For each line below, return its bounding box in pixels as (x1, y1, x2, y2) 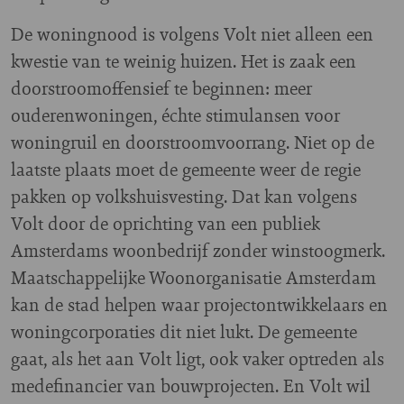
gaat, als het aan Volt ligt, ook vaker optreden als (11, 344, 384, 372)
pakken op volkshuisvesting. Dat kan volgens (11, 182, 357, 209)
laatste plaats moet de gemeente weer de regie (11, 155, 361, 182)
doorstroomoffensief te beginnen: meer (11, 74, 312, 101)
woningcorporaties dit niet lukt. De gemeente (11, 317, 357, 344)
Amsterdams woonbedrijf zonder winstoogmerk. (11, 236, 385, 263)
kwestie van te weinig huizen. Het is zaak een (11, 47, 356, 74)
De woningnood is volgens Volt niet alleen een (11, 20, 373, 47)
